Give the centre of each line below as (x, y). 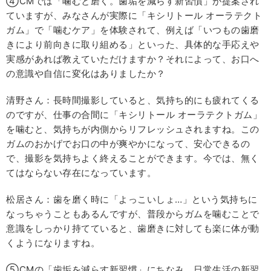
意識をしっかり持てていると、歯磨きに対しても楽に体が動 (133, 229)
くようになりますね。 (53, 243)
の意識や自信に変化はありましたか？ (86, 74)
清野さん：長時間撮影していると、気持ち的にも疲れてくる (133, 100)
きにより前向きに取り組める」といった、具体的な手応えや (133, 45)
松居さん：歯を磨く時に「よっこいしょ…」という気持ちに (132, 200)
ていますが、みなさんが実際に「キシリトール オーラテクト (134, 16)
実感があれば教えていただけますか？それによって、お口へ (133, 59)
